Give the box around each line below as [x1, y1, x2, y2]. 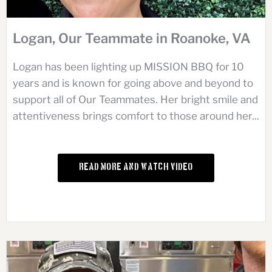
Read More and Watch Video [79, 163, 193, 172]
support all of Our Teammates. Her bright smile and [13, 93, 258, 106]
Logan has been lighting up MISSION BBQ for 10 [13, 61, 244, 73]
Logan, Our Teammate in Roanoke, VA [13, 30, 251, 47]
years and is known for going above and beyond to [13, 77, 253, 90]
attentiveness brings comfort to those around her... [13, 110, 259, 123]
